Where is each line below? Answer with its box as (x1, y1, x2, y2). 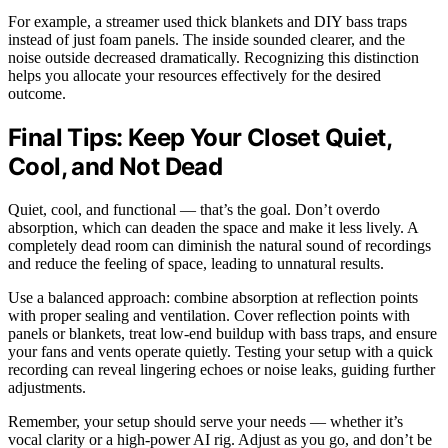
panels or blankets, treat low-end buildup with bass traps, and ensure (8, 324, 437, 342)
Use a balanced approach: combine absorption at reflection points (8, 288, 418, 306)
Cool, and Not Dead (8, 151, 223, 181)
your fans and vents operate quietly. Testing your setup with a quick (8, 342, 433, 360)
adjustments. (8, 378, 86, 396)
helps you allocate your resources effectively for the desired (8, 66, 381, 84)
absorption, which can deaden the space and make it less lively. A (8, 218, 418, 236)
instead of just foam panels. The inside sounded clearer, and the (8, 30, 405, 48)
